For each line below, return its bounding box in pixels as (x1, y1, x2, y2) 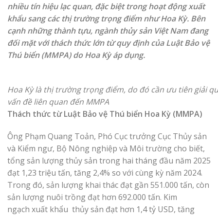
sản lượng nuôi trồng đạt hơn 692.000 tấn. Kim (7, 191, 177, 202)
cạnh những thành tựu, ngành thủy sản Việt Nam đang (7, 25, 208, 36)
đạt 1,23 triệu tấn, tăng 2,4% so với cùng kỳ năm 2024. (7, 167, 202, 178)
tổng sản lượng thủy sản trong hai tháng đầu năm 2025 (7, 155, 211, 166)
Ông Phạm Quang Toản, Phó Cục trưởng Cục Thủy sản (7, 130, 207, 142)
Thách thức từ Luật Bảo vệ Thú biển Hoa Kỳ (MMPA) (7, 108, 202, 119)
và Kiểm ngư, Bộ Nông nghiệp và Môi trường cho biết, (7, 143, 205, 154)
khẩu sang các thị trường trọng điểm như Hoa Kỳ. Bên (7, 13, 205, 24)
